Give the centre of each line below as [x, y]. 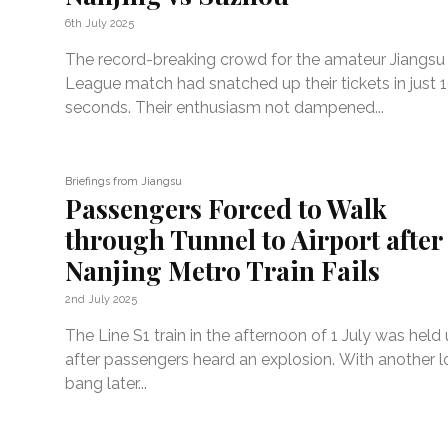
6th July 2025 [100, 24]
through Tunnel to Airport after [254, 239]
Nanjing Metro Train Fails [223, 270]
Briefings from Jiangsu [124, 181]
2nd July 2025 [101, 299]
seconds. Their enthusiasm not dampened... [225, 108]
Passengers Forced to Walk [226, 208]
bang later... [106, 383]
